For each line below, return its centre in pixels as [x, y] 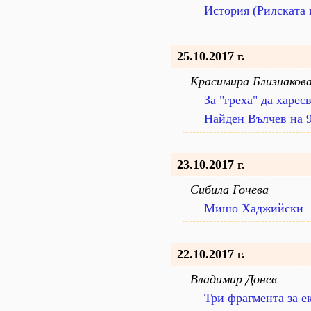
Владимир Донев [234, 279]
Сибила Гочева [229, 190]
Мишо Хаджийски [254, 208]
